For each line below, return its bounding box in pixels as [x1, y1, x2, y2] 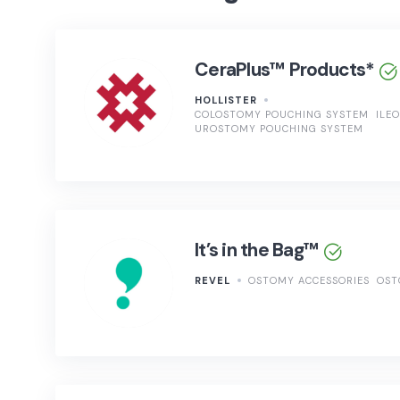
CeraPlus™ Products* [195, 57, 374, 83]
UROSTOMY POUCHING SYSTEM [195, 121, 363, 135]
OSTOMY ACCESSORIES [248, 273, 370, 287]
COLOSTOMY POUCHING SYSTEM [195, 107, 369, 121]
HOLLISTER [195, 93, 257, 106]
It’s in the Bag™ [195, 237, 319, 263]
